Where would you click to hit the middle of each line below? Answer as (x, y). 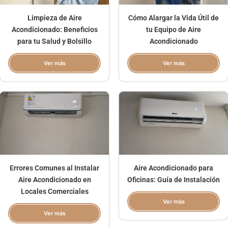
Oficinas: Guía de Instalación (174, 180)
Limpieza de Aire (54, 18)
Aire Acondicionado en (54, 180)
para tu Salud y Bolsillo (54, 41)
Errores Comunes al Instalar (54, 168)
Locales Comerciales (54, 192)
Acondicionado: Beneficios (54, 30)
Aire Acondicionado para (174, 168)
